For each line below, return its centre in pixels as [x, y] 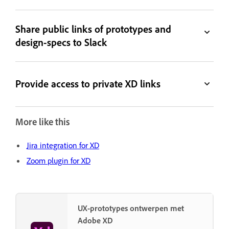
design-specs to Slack [61, 42]
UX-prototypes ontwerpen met [131, 208]
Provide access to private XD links [88, 84]
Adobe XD [95, 220]
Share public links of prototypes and [94, 29]
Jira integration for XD [63, 145]
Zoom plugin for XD [59, 160]
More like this [42, 122]
